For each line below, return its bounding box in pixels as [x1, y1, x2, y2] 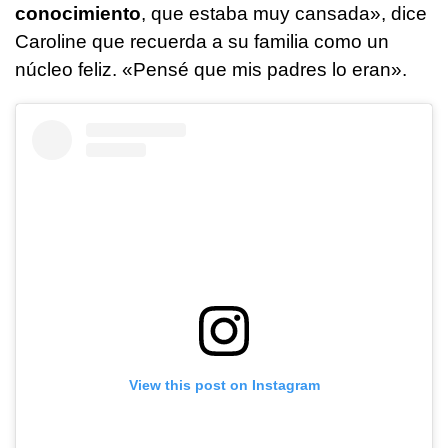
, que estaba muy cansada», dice [141, 3, 427, 25]
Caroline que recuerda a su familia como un [15, 31, 389, 53]
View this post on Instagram [128, 376, 320, 393]
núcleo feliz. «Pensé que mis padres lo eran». [15, 59, 407, 81]
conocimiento [15, 3, 141, 25]
